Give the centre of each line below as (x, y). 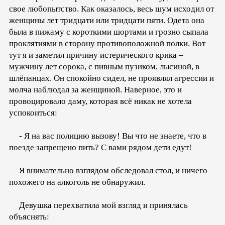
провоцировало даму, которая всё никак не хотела (100, 101)
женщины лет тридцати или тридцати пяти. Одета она (107, 21)
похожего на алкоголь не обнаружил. (77, 182)
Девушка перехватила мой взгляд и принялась (98, 205)
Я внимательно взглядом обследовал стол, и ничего (108, 171)
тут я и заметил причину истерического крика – (96, 55)
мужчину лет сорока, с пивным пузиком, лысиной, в (104, 67)
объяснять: (29, 217)
